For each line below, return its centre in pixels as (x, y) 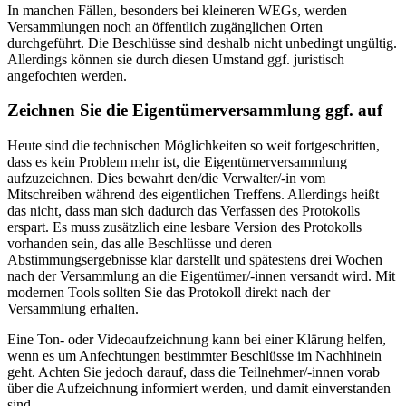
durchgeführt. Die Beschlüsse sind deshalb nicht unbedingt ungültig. (202, 43)
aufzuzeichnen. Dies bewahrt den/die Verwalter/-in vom (166, 179)
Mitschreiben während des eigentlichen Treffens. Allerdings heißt (193, 195)
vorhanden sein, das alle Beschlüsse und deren (140, 244)
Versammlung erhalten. (73, 309)
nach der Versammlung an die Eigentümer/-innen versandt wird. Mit (201, 276)
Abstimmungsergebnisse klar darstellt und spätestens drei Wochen (195, 260)
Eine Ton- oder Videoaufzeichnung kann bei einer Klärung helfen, (197, 340)
